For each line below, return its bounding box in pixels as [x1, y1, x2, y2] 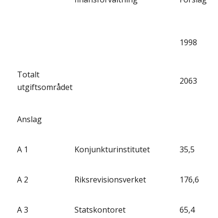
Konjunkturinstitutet [74, 144, 150, 155]
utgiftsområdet [17, 82, 73, 93]
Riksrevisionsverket [74, 174, 146, 185]
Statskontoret [74, 204, 126, 216]
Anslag [17, 114, 42, 125]
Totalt [17, 69, 39, 80]
